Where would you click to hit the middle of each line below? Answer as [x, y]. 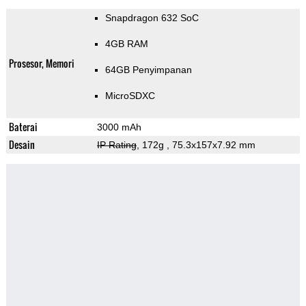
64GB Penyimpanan [148, 70]
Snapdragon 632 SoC [152, 18]
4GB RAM [126, 44]
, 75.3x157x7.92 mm [211, 145]
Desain [22, 145]
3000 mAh [119, 127]
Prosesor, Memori [41, 64]
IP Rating [116, 145]
